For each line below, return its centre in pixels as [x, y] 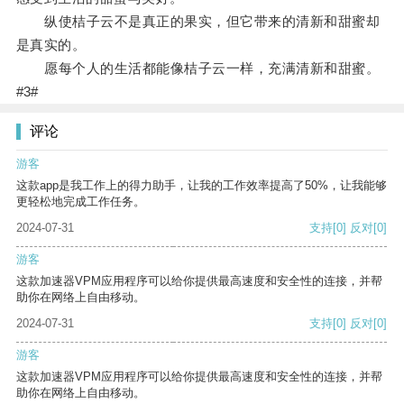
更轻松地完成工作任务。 [81, 202]
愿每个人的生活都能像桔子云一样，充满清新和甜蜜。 [198, 69]
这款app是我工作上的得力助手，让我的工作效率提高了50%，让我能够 [202, 186]
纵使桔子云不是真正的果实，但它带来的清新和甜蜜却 [198, 22]
